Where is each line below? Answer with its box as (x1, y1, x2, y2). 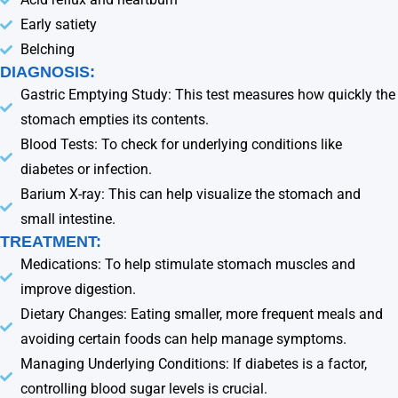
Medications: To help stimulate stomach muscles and (20, 255, 355, 273)
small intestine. (20, 210, 115, 227)
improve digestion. (20, 280, 136, 298)
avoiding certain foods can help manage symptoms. (20, 330, 346, 347)
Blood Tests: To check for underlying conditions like (20, 135, 342, 153)
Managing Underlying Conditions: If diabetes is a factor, (20, 354, 367, 372)
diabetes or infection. (20, 160, 152, 178)
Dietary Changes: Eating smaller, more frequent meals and (20, 305, 383, 322)
